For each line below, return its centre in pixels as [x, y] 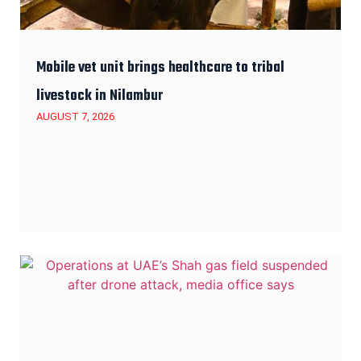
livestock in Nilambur [100, 96]
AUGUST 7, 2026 [75, 116]
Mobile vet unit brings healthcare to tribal [160, 68]
